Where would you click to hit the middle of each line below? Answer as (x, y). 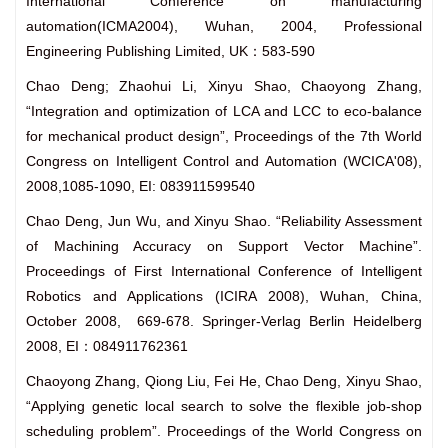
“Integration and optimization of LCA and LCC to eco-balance (224, 111)
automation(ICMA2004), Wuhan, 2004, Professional (224, 26)
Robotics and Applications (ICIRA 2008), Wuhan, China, (224, 296)
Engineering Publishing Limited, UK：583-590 (170, 51)
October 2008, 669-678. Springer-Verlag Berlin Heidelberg (224, 321)
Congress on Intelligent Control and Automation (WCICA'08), (224, 161)
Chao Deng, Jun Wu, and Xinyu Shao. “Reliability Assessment (224, 221)
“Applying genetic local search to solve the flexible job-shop (224, 406)
